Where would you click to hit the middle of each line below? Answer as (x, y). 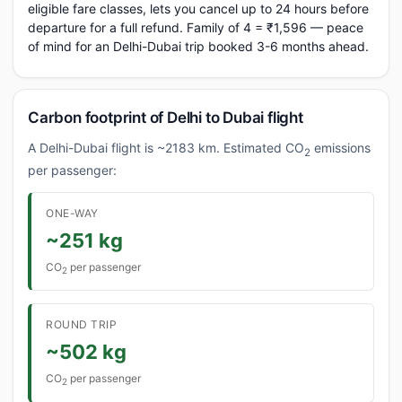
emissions (341, 148)
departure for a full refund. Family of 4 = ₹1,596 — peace (196, 27)
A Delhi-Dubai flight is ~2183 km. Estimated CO (166, 148)
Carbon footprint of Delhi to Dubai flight (166, 118)
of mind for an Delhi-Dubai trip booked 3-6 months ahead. (198, 46)
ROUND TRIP (81, 325)
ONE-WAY (72, 213)
